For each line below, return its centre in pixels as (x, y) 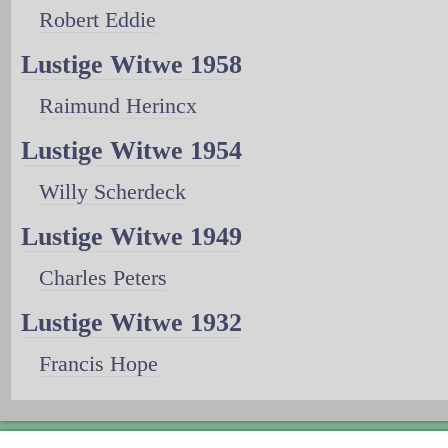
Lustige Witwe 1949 (131, 237)
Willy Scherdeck (112, 192)
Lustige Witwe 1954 (131, 151)
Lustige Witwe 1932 (131, 323)
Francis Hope (98, 364)
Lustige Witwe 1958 (131, 65)
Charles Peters (103, 278)
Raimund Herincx (118, 106)
